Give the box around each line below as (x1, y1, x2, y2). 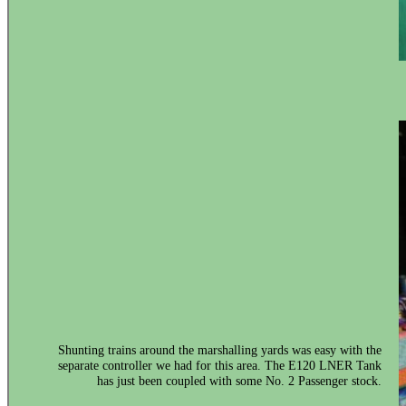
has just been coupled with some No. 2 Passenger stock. (97, 373, 382, 389)
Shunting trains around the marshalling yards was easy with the (58, 343, 382, 358)
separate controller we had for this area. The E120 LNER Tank (58, 358, 382, 373)
